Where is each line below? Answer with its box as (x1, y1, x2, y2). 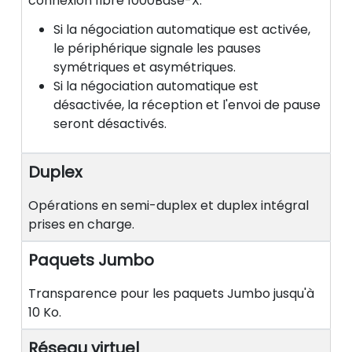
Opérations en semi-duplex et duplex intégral (28, 196, 309, 215)
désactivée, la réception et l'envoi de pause (53, 96, 321, 115)
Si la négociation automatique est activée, (53, 20, 310, 39)
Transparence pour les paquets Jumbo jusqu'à (28, 284, 314, 303)
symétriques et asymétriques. (53, 58, 236, 77)
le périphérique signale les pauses (53, 39, 261, 58)
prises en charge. (28, 215, 134, 234)
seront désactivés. (53, 115, 167, 134)
